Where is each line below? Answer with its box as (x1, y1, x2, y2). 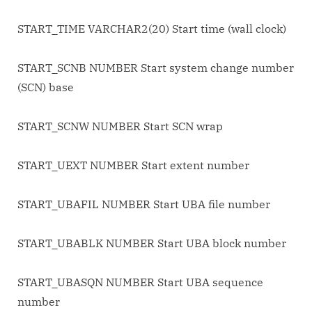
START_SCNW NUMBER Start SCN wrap (17, 119, 223, 134)
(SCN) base (17, 80, 74, 95)
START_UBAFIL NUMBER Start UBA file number (17, 197, 270, 212)
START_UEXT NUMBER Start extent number (17, 158, 249, 173)
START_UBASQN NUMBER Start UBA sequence (17, 275, 263, 290)
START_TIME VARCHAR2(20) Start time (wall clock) (17, 22, 286, 36)
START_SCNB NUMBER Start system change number (17, 61, 294, 75)
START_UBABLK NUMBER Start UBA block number (17, 236, 286, 251)
